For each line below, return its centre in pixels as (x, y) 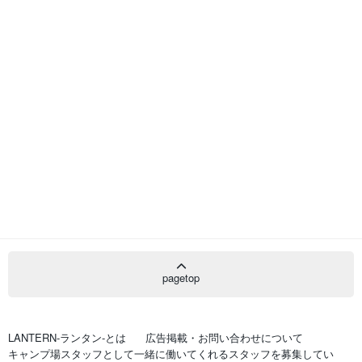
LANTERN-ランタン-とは (67, 337)
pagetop (181, 277)
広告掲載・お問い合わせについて (224, 337)
